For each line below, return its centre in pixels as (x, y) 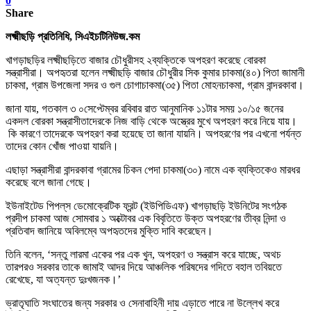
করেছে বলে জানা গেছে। (49, 182)
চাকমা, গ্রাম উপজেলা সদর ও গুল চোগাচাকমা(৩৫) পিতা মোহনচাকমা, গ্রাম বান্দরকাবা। (155, 85)
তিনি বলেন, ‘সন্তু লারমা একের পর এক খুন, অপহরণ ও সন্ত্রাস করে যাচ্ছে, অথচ (143, 254)
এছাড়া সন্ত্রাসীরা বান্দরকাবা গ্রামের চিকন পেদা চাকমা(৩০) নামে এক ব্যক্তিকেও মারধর (153, 169)
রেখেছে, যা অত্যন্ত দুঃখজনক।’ (63, 279)
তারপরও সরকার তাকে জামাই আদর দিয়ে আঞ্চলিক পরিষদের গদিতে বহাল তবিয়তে (144, 267)
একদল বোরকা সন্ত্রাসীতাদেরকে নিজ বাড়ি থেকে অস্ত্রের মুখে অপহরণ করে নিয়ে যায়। (151, 121)
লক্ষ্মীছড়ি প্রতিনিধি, (40, 36)
